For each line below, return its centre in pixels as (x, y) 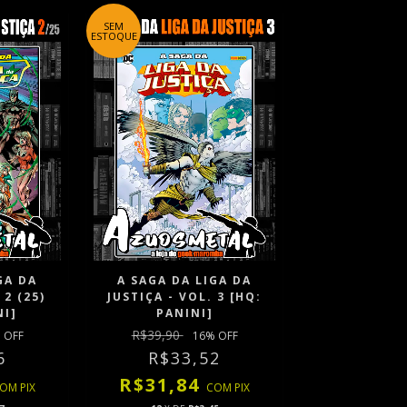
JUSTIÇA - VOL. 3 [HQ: (185, 297)
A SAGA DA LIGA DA (185, 281)
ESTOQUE (114, 36)
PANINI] (184, 313)
